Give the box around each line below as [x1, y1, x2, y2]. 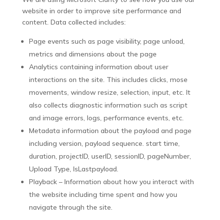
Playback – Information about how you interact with [28, 177, 194, 186]
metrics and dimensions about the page [28, 50, 157, 58]
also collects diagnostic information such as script [28, 101, 188, 110]
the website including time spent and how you [28, 190, 177, 199]
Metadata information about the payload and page [28, 126, 192, 135]
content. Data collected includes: [22, 18, 126, 27]
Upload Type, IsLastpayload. [28, 165, 118, 173]
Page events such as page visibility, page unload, [28, 37, 185, 46]
